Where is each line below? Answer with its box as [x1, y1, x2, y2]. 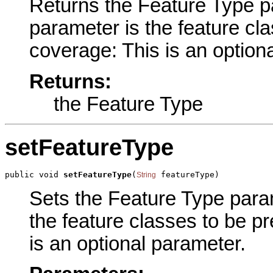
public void [5, 170, 63, 180]
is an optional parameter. [29, 232, 246, 255]
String [136, 171, 156, 180]
